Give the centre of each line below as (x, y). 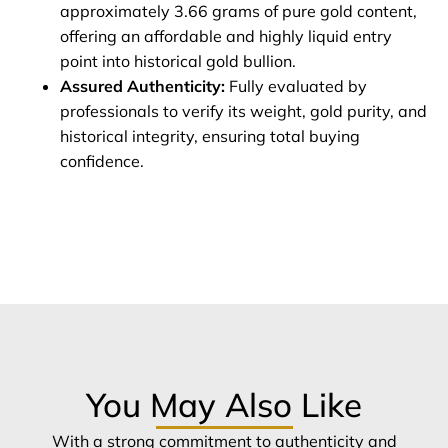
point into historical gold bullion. (178, 61)
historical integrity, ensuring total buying (210, 136)
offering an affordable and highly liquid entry (226, 36)
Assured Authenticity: (142, 86)
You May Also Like (224, 405)
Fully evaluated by (296, 86)
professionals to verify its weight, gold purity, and (243, 111)
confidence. (102, 161)
